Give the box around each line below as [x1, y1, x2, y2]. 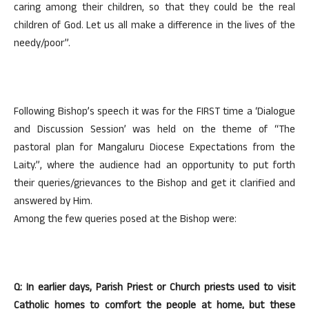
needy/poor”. [14, 36, 70, 53]
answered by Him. [14, 194, 92, 211]
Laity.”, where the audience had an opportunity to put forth [14, 158, 295, 175]
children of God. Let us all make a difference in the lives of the [14, 18, 295, 35]
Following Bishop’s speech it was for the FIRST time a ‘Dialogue [14, 104, 295, 121]
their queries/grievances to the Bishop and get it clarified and [14, 176, 295, 193]
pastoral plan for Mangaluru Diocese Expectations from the [14, 140, 295, 157]
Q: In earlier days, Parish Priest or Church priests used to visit [14, 280, 295, 297]
